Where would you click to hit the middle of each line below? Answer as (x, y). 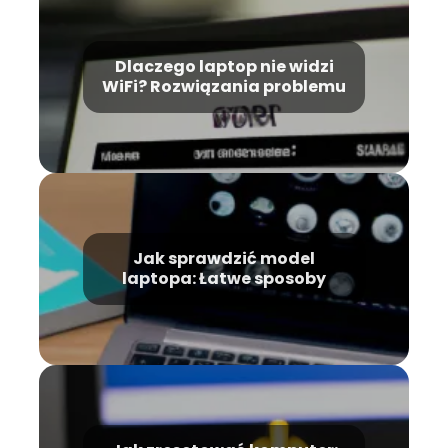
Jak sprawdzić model (224, 258)
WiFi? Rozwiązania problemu (224, 86)
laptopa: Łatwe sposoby (224, 278)
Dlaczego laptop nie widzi (224, 66)
